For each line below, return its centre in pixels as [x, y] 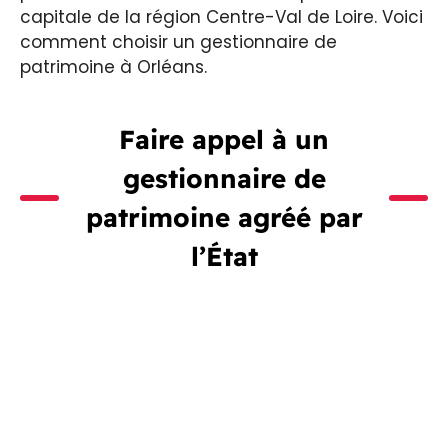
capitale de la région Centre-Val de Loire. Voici [221, 16]
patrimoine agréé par [224, 217]
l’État [224, 256]
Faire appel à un [224, 139]
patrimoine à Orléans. [113, 66]
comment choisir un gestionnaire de [178, 41]
